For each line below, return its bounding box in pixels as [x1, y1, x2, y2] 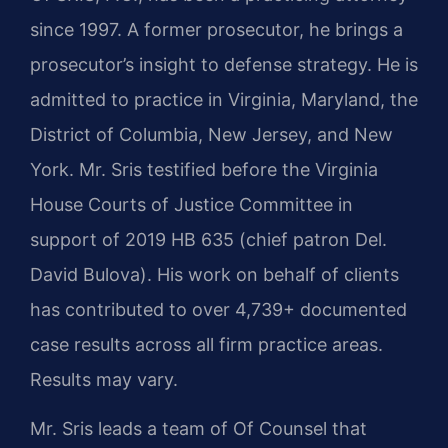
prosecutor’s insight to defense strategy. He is [30, 53, 418, 75]
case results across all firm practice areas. [30, 333, 383, 355]
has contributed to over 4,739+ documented [30, 298, 407, 320]
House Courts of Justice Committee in [30, 193, 353, 215]
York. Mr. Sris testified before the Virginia [30, 158, 378, 180]
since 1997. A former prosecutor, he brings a [30, 18, 403, 40]
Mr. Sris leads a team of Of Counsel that [30, 417, 367, 439]
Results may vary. [30, 368, 178, 390]
